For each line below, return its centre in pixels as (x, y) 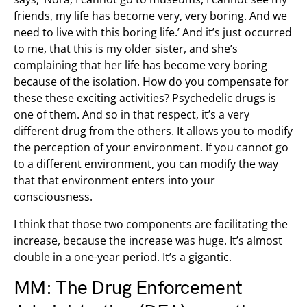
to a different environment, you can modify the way (146, 164)
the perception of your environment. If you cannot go (151, 147)
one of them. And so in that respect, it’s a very (132, 114)
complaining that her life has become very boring (140, 65)
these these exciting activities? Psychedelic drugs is (145, 98)
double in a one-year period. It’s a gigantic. (123, 257)
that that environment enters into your (114, 180)
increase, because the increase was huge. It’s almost (148, 241)
